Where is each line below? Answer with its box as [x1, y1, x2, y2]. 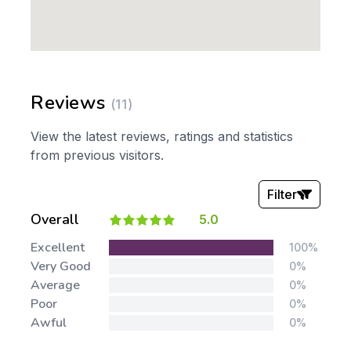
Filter [267, 186, 298, 202]
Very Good [31, 258, 91, 275]
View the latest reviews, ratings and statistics [31, 128, 293, 144]
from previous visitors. [31, 147, 164, 163]
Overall [31, 210, 79, 229]
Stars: [90, 237, 128, 255]
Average [31, 277, 80, 294]
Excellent [31, 239, 85, 256]
